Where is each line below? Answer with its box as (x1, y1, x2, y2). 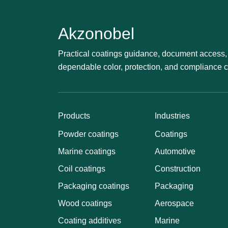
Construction (155, 164, 201, 173)
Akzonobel (58, 24, 134, 43)
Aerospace (155, 199, 194, 208)
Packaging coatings (58, 182, 129, 190)
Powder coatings (58, 130, 119, 138)
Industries (155, 111, 190, 120)
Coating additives (58, 216, 121, 225)
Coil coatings (58, 164, 105, 173)
